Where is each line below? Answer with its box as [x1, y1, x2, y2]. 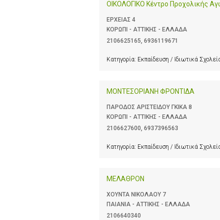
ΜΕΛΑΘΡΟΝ [107, 175, 144, 183]
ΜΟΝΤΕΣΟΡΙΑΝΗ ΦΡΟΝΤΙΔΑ [107, 87, 194, 96]
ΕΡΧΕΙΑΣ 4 [107, 16, 136, 24]
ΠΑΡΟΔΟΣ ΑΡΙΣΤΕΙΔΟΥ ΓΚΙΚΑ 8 [107, 104, 192, 111]
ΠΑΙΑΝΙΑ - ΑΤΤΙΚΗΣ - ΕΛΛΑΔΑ [107, 201, 190, 208]
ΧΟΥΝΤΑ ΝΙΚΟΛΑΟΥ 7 [107, 191, 166, 198]
